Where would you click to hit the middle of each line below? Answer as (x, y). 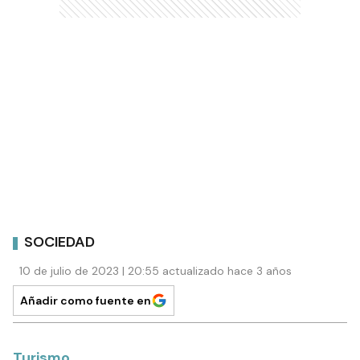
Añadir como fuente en (86, 300)
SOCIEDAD (59, 242)
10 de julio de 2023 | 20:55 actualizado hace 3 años (155, 270)
